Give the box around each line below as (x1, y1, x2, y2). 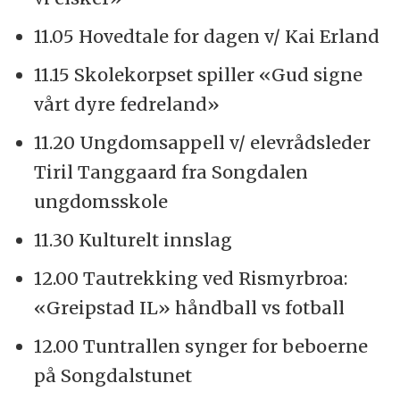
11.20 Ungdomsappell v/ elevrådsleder (33, 131, 371, 154)
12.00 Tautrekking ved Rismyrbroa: (33, 266, 347, 289)
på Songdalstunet (33, 363, 192, 387)
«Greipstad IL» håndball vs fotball (33, 296, 345, 319)
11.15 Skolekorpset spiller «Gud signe (33, 63, 362, 87)
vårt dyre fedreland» (33, 93, 220, 116)
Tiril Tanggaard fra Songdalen (33, 161, 308, 184)
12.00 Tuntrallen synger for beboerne (33, 334, 368, 357)
